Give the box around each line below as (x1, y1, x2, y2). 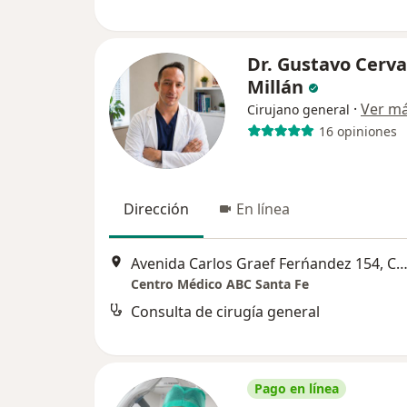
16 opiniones (318, 122, 397, 140)
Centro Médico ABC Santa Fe (131, 274, 309, 293)
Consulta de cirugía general (131, 301, 320, 322)
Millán (247, 74, 308, 100)
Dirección (124, 199, 189, 220)
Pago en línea (254, 380, 339, 398)
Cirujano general (247, 101, 350, 119)
